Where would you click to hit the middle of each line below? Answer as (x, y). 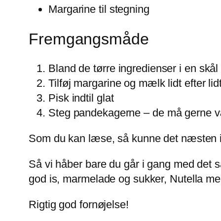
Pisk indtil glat (81, 98)
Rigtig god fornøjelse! (79, 204)
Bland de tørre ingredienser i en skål (133, 68)
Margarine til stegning (99, 9)
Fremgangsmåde (89, 39)
